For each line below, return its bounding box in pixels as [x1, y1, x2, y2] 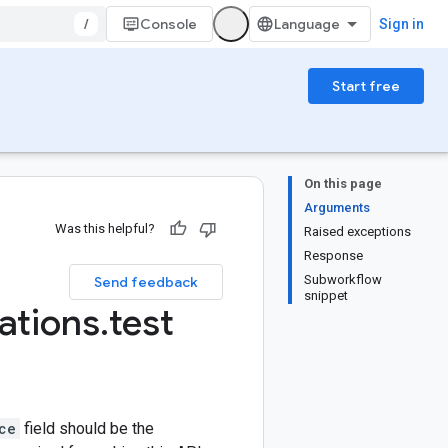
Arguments [304, 200, 370, 215]
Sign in [379, 16, 424, 32]
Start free [332, 77, 400, 95]
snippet [304, 288, 348, 303]
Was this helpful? [55, 221, 155, 236]
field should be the [20, 419, 154, 438]
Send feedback [94, 273, 198, 291]
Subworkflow [304, 272, 382, 287]
